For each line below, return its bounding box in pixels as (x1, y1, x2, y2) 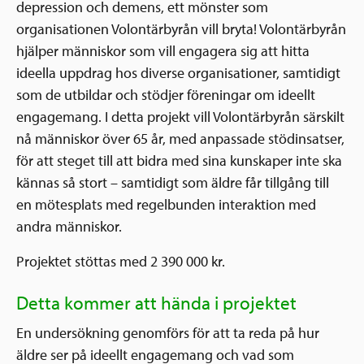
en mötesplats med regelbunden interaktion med (16, 195, 316, 214)
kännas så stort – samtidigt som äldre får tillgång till (16, 173, 329, 192)
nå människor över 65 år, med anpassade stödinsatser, (16, 129, 344, 148)
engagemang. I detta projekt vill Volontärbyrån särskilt (16, 107, 344, 126)
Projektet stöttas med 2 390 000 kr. (16, 252, 225, 271)
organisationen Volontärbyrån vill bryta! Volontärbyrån (16, 19, 346, 38)
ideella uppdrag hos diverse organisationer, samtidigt (16, 63, 340, 82)
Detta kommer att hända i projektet (16, 291, 297, 314)
